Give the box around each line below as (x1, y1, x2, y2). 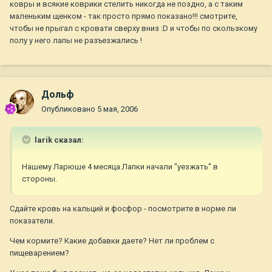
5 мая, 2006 (97, 104, 138, 114)
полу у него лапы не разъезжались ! (10, 36, 142, 46)
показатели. (10, 216, 55, 226)
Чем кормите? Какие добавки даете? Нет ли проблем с (10, 236, 214, 246)
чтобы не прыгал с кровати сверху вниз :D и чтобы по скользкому (10, 24, 257, 33)
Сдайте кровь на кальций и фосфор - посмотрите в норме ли (10, 204, 236, 214)
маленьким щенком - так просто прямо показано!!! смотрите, (10, 12, 237, 21)
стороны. (22, 174, 57, 184)
